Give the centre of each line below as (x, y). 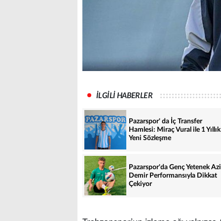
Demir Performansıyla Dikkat (173, 175)
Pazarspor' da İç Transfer (166, 121)
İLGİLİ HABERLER (124, 96)
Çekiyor (140, 184)
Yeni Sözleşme (150, 138)
